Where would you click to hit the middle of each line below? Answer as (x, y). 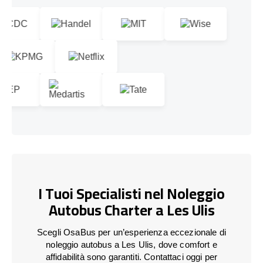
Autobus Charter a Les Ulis (131, 210)
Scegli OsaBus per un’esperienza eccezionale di (131, 232)
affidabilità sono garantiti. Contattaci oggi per (131, 257)
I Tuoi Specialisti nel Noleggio (131, 194)
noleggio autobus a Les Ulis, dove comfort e (131, 244)
